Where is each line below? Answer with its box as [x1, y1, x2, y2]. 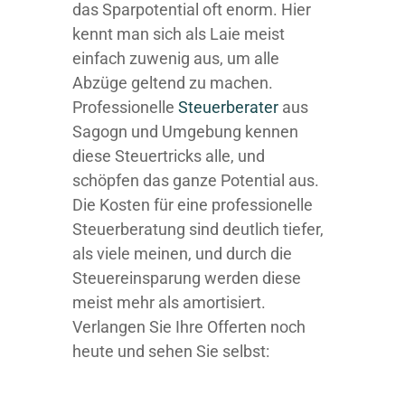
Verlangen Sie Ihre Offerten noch [72, 317, 306, 336]
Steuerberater [178, 98, 278, 117]
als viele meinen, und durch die [72, 244, 292, 263]
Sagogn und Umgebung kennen [72, 122, 298, 141]
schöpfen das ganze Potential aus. [72, 171, 319, 190]
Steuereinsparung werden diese [72, 268, 301, 287]
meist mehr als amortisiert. [72, 293, 266, 312]
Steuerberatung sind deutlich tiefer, [72, 220, 324, 239]
